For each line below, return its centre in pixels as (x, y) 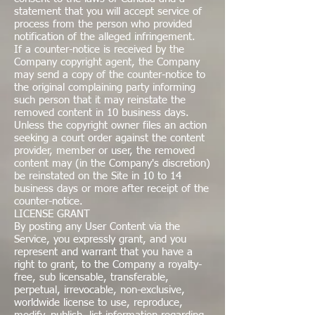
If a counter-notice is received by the (99, 50)
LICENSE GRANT (52, 214)
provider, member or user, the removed (104, 151)
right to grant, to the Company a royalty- (108, 265)
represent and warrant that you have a (103, 252)
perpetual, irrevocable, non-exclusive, (99, 290)
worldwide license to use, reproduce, (98, 303)
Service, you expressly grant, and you (100, 239)
